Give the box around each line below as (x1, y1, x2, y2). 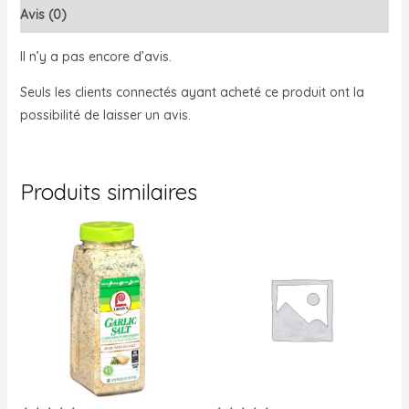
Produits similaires (19, 177, 197, 205)
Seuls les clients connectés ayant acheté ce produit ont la (19, 83, 364, 100)
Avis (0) (19, 5, 67, 23)
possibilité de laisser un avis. (19, 106, 191, 123)
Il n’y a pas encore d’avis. (19, 47, 172, 65)
